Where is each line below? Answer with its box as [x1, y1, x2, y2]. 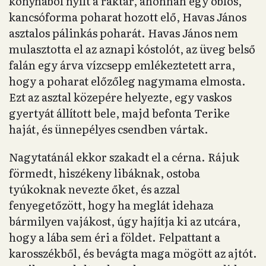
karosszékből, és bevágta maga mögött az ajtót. [9, 245, 257, 262]
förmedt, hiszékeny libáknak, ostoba [9, 164, 200, 182]
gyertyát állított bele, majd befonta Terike [9, 104, 230, 122]
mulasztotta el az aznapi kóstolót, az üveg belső [9, 40, 255, 58]
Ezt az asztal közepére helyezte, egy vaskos [9, 88, 232, 106]
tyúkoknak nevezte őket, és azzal [9, 180, 180, 198]
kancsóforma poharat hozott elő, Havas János [9, 8, 246, 26]
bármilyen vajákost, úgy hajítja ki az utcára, [9, 213, 240, 230]
